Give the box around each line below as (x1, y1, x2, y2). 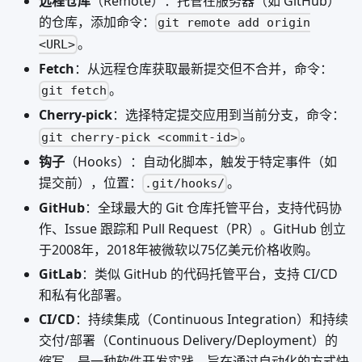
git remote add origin (158, 15, 311, 31)
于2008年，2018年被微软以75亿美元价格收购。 (39, 240, 318, 259)
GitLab (39, 264, 82, 283)
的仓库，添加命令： (39, 12, 155, 31)
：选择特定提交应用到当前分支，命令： (112, 106, 345, 124)
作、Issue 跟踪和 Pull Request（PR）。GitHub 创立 (39, 219, 346, 238)
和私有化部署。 (39, 285, 129, 304)
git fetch (41, 83, 107, 99)
